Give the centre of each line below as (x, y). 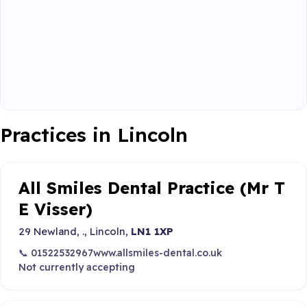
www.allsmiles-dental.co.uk (157, 253)
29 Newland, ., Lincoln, (74, 231)
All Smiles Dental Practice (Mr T (151, 188)
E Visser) (55, 209)
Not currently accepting (76, 267)
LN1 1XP (152, 231)
